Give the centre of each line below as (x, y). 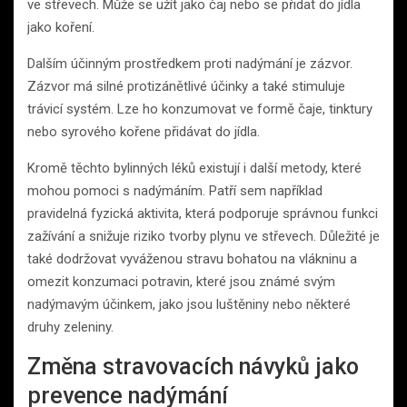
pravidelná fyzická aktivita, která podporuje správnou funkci (203, 214)
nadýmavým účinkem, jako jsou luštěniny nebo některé (189, 305)
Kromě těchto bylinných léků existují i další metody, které (194, 169)
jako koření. (61, 28)
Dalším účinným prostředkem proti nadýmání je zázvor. (190, 64)
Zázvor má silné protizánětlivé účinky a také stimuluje (186, 87)
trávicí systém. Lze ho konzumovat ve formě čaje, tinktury (200, 109)
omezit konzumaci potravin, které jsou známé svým (181, 282)
